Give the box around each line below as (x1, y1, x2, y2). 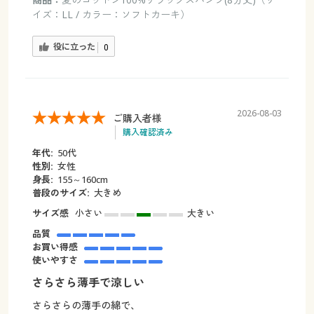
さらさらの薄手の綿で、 (32, 299, 140, 313)
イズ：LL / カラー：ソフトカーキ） (32, 7, 190, 21)
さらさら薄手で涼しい (32, 275, 144, 291)
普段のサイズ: (32, 186, 90, 200)
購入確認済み (122, 126, 173, 139)
